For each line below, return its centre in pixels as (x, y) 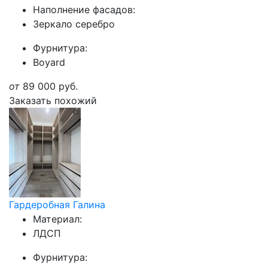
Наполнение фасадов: (84, 10)
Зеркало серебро (74, 24)
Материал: (57, 219)
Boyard (49, 62)
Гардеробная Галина (57, 205)
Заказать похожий (53, 100)
